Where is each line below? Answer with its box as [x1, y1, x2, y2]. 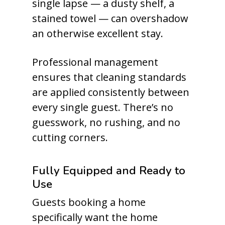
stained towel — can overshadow [32, 12, 188, 25]
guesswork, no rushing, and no [32, 116, 180, 129]
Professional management [32, 55, 158, 69]
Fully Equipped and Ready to [32, 163, 185, 178]
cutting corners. [32, 131, 108, 144]
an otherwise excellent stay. [32, 27, 163, 40]
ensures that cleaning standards [32, 70, 186, 84]
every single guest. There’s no [32, 100, 173, 114]
